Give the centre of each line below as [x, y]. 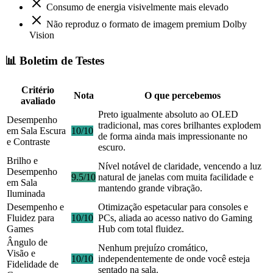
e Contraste [28, 142]
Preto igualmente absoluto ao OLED [168, 115]
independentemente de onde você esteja [174, 259]
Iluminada [26, 194]
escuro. [112, 147]
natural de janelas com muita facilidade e [176, 177]
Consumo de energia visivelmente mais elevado [137, 7]
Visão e [21, 253]
